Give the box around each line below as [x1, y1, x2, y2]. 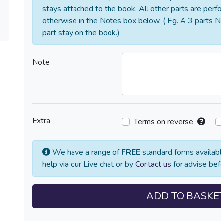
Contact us [135, 159, 171, 170]
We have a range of [50, 147, 121, 158]
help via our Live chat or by [42, 159, 135, 170]
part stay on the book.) [42, 27, 120, 38]
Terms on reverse [134, 116, 193, 127]
